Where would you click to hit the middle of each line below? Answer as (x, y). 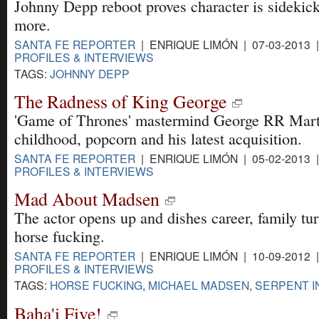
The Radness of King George (120, 101)
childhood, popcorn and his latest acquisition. (158, 139)
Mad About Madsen (87, 199)
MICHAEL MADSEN (199, 285)
